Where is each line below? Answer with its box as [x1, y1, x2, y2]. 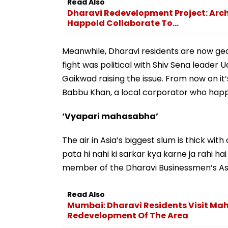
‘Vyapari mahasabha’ [62, 110, 158, 122]
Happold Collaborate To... [67, 17, 179, 29]
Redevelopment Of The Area [67, 209, 188, 221]
